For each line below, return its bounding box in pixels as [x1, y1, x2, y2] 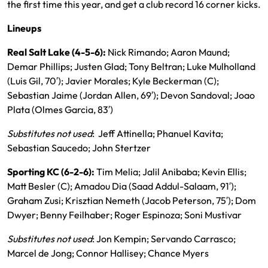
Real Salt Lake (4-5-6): [7, 46, 108, 58]
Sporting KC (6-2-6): [7, 166, 96, 178]
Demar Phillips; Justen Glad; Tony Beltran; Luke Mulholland [7, 60, 255, 72]
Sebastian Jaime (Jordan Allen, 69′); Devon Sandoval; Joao [7, 89, 255, 101]
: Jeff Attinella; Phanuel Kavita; [92, 127, 223, 139]
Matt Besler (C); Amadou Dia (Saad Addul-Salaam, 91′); [7, 180, 236, 192]
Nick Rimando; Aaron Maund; [108, 46, 230, 58]
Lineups [7, 22, 41, 34]
